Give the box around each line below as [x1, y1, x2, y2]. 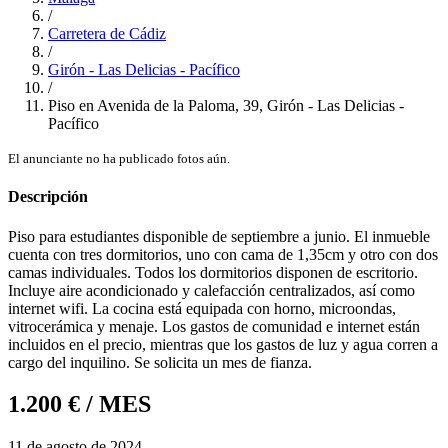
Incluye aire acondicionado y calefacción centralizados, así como [8, 281, 415, 299]
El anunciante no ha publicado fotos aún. [8, 151, 230, 166]
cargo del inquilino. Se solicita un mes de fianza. [8, 353, 312, 371]
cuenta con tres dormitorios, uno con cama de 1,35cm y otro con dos [8, 245, 438, 263]
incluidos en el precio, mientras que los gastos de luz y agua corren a [8, 335, 438, 353]
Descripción [8, 188, 88, 206]
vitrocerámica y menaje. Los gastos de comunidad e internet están [8, 317, 420, 335]
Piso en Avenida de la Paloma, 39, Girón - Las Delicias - [48, 97, 404, 114]
